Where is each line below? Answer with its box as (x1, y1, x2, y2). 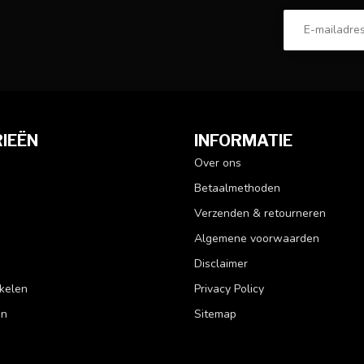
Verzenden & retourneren (194, 205, 326, 221)
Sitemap (194, 305, 236, 322)
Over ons (194, 154, 241, 171)
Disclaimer (194, 255, 248, 271)
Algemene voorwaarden (194, 230, 319, 246)
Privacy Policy (194, 280, 264, 297)
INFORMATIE (194, 130, 292, 150)
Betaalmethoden (194, 180, 280, 196)
